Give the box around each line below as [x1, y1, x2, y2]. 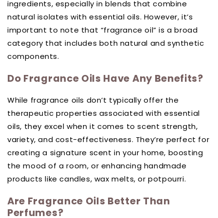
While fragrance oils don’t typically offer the [7, 95, 179, 106]
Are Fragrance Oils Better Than [7, 194, 170, 208]
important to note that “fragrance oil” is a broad [7, 25, 198, 36]
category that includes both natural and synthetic [7, 38, 204, 49]
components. [7, 51, 59, 62]
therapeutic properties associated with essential [7, 108, 200, 119]
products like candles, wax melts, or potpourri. [7, 174, 186, 184]
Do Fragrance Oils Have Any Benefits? [7, 71, 203, 85]
